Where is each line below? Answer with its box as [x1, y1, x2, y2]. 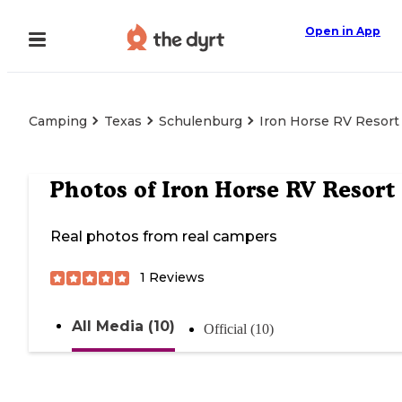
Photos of [50, 176, 162, 204]
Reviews [145, 269, 205, 286]
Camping [29, 113, 87, 129]
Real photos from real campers [50, 228, 277, 246]
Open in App [305, 24, 380, 38]
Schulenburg [159, 113, 242, 129]
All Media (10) [72, 318, 175, 336]
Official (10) [204, 321, 274, 337]
